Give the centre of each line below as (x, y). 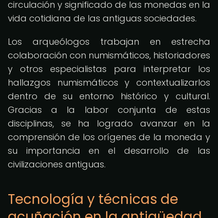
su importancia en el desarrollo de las (109, 151)
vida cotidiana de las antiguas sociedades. (102, 18)
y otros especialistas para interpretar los (109, 69)
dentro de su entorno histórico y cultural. (109, 96)
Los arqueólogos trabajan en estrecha (109, 42)
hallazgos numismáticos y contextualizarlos (109, 82)
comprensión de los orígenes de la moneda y (109, 137)
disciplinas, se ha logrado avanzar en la (109, 123)
